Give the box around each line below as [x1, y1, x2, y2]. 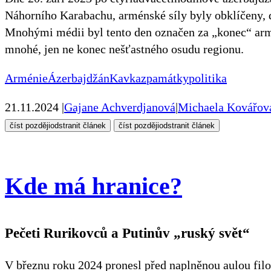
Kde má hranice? [5, 172, 182, 200]
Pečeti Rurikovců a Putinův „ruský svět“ [5, 224, 250, 241]
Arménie [5, 71, 48, 85]
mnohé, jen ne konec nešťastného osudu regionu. [5, 42, 244, 56]
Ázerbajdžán [48, 71, 109, 85]
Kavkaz [109, 71, 146, 85]
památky [146, 71, 189, 85]
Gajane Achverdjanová [64, 100, 175, 114]
